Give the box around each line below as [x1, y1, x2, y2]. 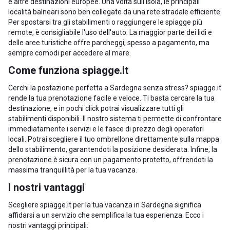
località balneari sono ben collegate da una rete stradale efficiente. [8, 8, 222, 16]
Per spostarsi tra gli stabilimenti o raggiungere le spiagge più [8, 18, 202, 26]
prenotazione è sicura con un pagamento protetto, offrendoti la [8, 156, 213, 164]
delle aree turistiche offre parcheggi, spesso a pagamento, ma [8, 39, 209, 47]
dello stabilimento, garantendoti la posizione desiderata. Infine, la [8, 145, 217, 154]
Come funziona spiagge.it [8, 64, 128, 76]
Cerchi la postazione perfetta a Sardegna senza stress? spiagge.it [8, 84, 221, 92]
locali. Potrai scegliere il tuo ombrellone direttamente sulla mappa [8, 135, 219, 143]
